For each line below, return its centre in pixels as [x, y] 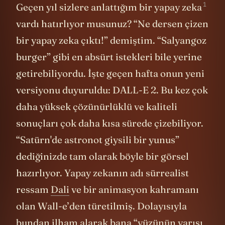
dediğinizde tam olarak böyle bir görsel [102, 156]
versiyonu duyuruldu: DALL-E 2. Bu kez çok [112, 90]
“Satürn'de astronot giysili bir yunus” [98, 139]
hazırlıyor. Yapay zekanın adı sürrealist [102, 173]
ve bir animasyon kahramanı [134, 189]
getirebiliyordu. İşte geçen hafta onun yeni [110, 73]
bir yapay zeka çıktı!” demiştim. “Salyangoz [111, 40]
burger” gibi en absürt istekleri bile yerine [109, 57]
